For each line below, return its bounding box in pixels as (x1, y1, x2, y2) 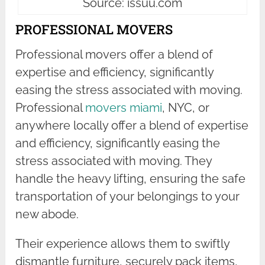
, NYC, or (162, 100, 210, 115)
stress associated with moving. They (15, 153, 212, 168)
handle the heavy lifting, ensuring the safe (15, 171, 246, 186)
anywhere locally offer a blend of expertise (15, 118, 249, 132)
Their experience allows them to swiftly (15, 236, 230, 251)
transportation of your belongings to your (15, 189, 240, 203)
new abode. (15, 206, 79, 221)
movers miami (85, 100, 163, 115)
